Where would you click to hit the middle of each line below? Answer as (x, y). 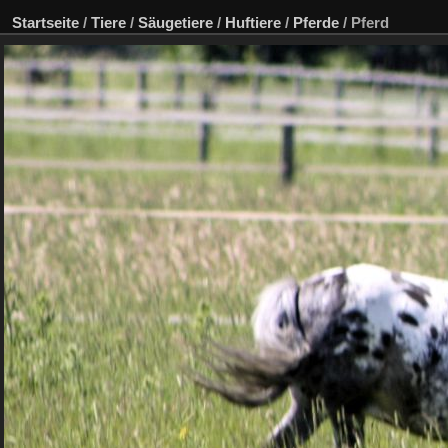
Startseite (45, 22)
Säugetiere (175, 22)
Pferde (316, 22)
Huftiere (253, 22)
